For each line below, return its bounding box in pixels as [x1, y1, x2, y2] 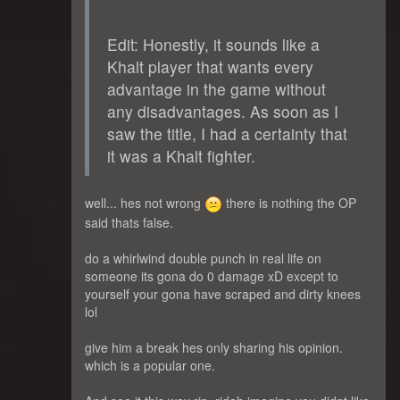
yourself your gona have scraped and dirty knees [85, 285, 361, 304]
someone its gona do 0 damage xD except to [85, 267, 338, 286]
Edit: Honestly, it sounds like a [107, 33, 320, 55]
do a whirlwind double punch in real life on [85, 249, 321, 268]
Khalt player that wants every [107, 55, 313, 78]
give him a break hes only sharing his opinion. [85, 338, 343, 357]
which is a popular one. [85, 356, 215, 375]
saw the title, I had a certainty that [107, 122, 347, 145]
